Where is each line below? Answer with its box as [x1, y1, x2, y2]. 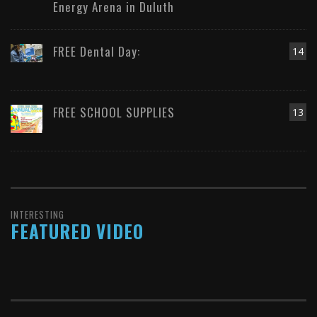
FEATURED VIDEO [11, 218, 144, 245]
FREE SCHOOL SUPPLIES [53, 103, 175, 122]
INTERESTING [11, 207, 64, 222]
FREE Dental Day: [53, 42, 140, 61]
